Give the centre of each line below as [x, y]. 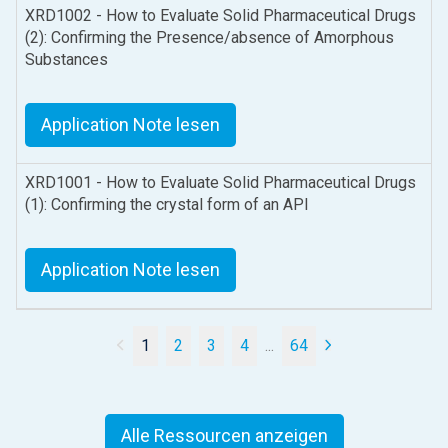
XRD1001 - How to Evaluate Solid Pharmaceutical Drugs [220, 182]
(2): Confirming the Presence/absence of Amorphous [209, 37]
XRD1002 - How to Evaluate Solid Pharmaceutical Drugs [220, 15]
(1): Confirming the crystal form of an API [167, 204]
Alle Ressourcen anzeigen [224, 435]
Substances [66, 59]
